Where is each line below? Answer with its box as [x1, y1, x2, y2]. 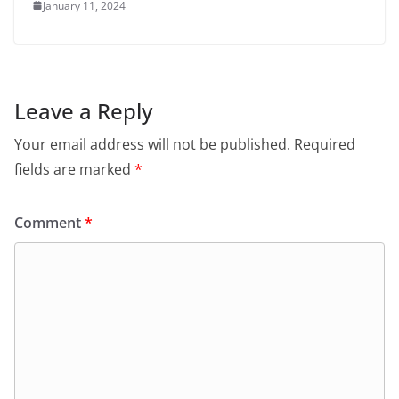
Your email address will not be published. [14, 134, 290, 154]
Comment [14, 212, 85, 232]
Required [294, 134, 355, 154]
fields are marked [14, 159, 134, 179]
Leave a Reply [14, 95, 152, 126]
